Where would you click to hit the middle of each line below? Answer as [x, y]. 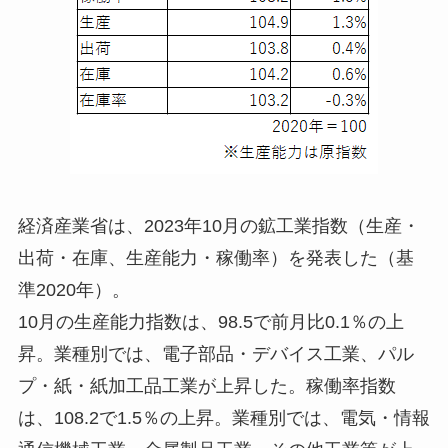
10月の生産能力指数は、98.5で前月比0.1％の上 [210, 321]
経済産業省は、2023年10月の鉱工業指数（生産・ [218, 225]
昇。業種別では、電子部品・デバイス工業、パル [215, 353]
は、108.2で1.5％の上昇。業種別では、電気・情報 [223, 417]
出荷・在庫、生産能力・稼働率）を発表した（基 [215, 257]
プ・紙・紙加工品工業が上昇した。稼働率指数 [206, 385]
